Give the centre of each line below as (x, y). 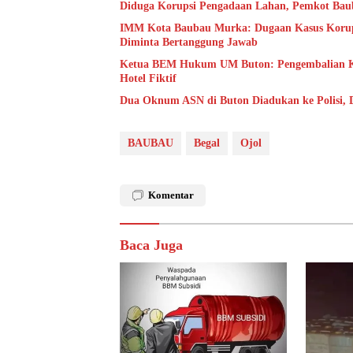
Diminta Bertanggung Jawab (189, 42)
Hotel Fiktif (148, 78)
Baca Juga (151, 245)
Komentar (171, 195)
